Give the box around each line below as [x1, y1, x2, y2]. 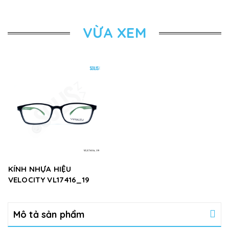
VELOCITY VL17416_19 [8, 174, 89, 185]
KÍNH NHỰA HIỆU [8, 164, 72, 174]
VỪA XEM [83, 24, 146, 41]
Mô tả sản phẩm [13, 208, 85, 220]
